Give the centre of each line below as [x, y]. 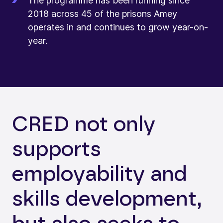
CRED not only [84, 124]
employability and [100, 174]
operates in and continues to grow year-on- [118, 27]
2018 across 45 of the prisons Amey [103, 13]
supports [56, 149]
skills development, [107, 199]
